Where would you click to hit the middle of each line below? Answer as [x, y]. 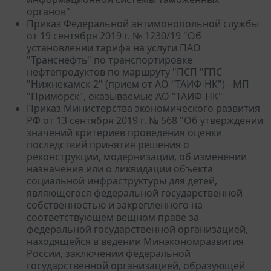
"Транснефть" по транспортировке [109, 60]
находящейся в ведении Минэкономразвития [135, 241]
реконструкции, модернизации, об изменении [137, 156]
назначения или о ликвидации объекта [120, 168]
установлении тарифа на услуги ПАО [114, 47]
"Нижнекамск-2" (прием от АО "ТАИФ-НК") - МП [138, 84]
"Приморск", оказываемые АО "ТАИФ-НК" [125, 96]
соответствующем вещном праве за [113, 217]
